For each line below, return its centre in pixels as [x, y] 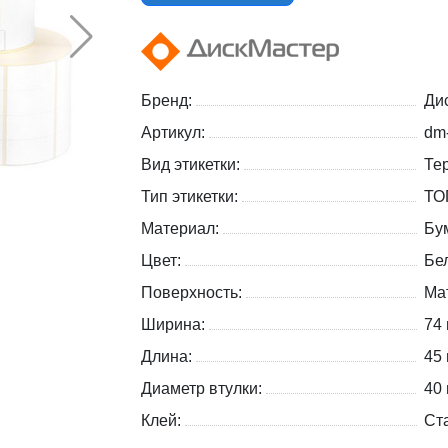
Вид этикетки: [192, 165]
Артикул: [175, 133]
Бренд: [168, 101]
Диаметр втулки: [203, 389]
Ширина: [175, 325]
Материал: [182, 229]
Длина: [168, 357]
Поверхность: [193, 293]
